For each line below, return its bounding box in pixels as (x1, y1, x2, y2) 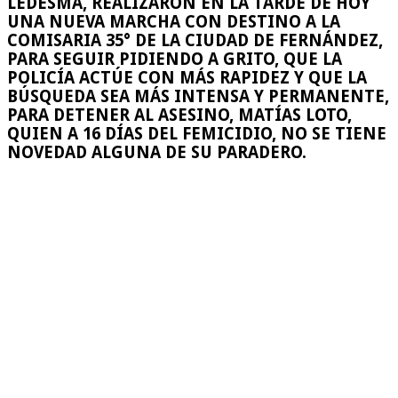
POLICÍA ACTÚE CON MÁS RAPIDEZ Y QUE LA (7, 68, 367, 88)
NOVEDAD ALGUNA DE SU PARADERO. (7, 143, 306, 163)
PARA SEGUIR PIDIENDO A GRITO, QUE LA (7, 50, 342, 69)
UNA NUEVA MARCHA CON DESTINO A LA (7, 12, 340, 32)
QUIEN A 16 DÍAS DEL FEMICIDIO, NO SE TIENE (7, 124, 386, 144)
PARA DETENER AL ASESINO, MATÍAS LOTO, (7, 106, 352, 125)
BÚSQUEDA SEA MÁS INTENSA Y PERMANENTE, (7, 87, 389, 107)
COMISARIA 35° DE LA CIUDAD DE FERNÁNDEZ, (7, 31, 383, 51)
